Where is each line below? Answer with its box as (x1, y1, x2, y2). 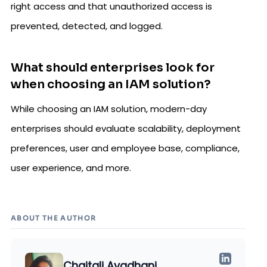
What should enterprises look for (11, 60, 215, 75)
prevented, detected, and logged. (11, 19, 163, 32)
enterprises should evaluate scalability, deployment (11, 122, 241, 135)
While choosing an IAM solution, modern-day (11, 102, 207, 115)
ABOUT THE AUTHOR (11, 213, 97, 222)
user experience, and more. (11, 161, 131, 174)
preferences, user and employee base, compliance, (11, 141, 240, 154)
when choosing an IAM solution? (11, 76, 211, 92)
